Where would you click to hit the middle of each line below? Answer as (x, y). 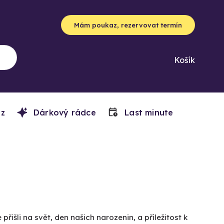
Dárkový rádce (63, 112)
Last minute (147, 112)
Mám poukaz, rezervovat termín (128, 25)
